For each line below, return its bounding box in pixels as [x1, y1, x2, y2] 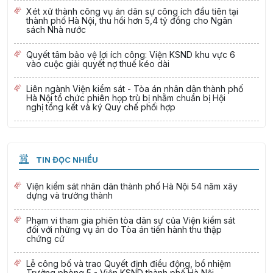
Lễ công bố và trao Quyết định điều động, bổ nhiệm [26, 258, 231, 269]
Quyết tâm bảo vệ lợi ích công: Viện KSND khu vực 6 [26, 49, 235, 60]
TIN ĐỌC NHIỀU [36, 154, 98, 165]
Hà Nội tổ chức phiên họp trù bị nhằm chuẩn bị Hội [26, 92, 225, 103]
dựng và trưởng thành [26, 190, 113, 200]
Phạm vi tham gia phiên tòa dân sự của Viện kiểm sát [26, 214, 235, 225]
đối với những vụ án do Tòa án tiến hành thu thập [26, 224, 222, 235]
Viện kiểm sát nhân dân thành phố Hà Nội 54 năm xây [26, 180, 238, 191]
